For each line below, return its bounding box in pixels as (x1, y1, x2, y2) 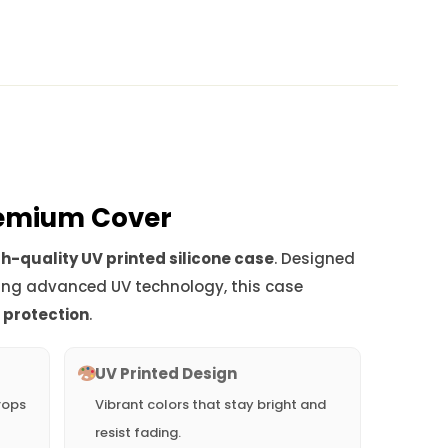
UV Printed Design (94, 363, 237, 385)
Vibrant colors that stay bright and (94, 395, 326, 415)
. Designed (273, 248, 355, 270)
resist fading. (94, 423, 181, 443)
